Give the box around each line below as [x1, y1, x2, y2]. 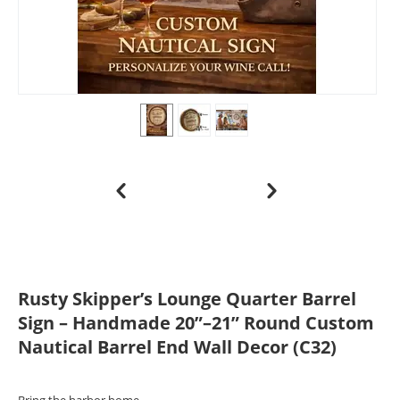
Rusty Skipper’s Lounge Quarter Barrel [18, 287, 356, 312]
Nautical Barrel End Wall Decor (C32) [18, 335, 337, 360]
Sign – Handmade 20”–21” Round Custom [18, 311, 374, 336]
